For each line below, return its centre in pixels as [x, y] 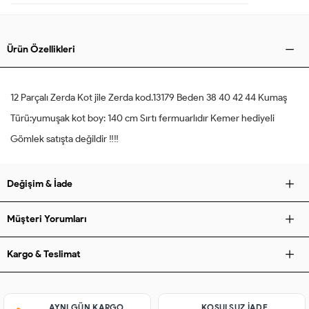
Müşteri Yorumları [47, 219]
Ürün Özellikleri [41, 50]
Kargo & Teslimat [44, 255]
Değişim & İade [40, 184]
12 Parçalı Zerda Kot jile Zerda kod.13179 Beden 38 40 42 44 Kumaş [149, 98]
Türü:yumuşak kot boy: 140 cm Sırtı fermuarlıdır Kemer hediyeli [142, 119]
